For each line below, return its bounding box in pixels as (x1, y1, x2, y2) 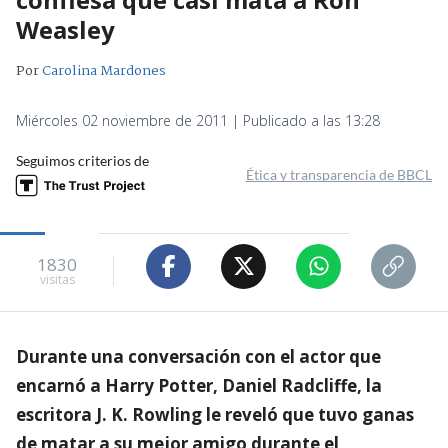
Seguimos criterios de (16, 151, 149, 169)
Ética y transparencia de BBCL (246, 165, 432, 183)
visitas (39, 271, 75, 289)
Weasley (16, 12, 115, 46)
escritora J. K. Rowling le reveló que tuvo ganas (16, 402, 414, 426)
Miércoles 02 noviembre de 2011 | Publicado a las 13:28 (16, 110, 380, 130)
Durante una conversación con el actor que (16, 344, 381, 368)
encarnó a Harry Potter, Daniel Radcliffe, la (16, 373, 382, 397)
